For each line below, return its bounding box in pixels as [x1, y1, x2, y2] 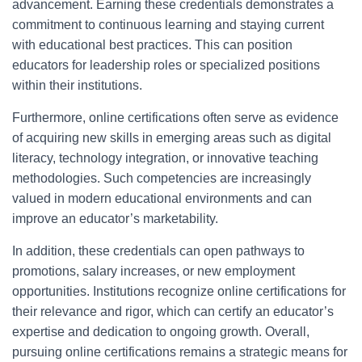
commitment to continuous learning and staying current [12, 18, 324, 32]
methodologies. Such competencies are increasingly [12, 171, 311, 185]
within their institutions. [12, 78, 142, 92]
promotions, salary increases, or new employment [12, 264, 295, 278]
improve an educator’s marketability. [12, 212, 218, 225]
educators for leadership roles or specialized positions [12, 58, 320, 72]
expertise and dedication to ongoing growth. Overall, [12, 325, 309, 339]
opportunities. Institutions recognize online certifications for [12, 284, 346, 298]
